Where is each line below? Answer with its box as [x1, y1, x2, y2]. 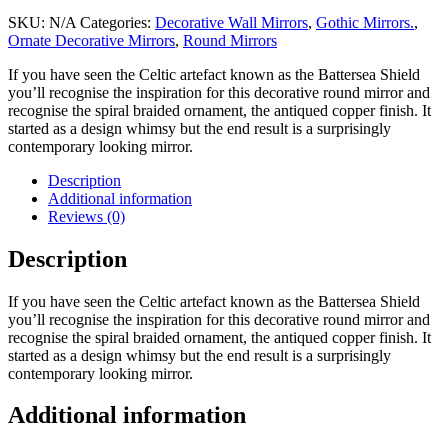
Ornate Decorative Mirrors [8, 31, 175, 49]
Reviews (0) [48, 207, 125, 225]
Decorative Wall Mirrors [155, 13, 308, 31]
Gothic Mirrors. [316, 13, 414, 31]
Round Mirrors [183, 31, 277, 49]
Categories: [80, 13, 155, 31]
